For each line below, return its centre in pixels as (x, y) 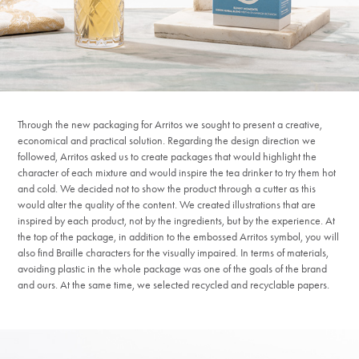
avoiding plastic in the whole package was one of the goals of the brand (173, 269)
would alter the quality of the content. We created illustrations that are (167, 205)
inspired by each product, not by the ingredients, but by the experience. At (177, 221)
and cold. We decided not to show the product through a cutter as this (167, 189)
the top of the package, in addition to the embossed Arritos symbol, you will (179, 237)
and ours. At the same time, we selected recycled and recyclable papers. (174, 285)
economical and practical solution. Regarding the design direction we (167, 141)
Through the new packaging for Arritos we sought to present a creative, (170, 125)
